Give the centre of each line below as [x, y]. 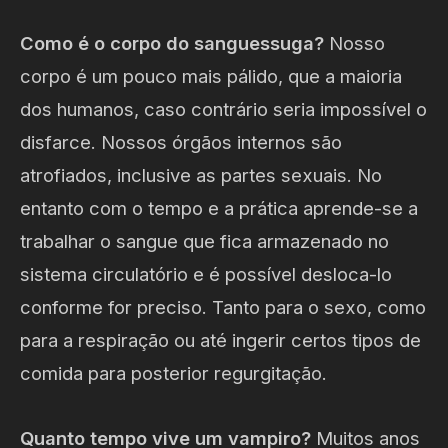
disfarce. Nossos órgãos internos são [181, 141]
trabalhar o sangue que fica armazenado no [204, 240]
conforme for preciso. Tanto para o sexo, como [223, 306]
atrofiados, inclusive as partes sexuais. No [201, 174]
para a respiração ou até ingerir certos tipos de [220, 339]
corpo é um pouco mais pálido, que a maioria [211, 75]
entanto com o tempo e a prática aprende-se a [219, 207]
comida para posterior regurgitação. [173, 372]
